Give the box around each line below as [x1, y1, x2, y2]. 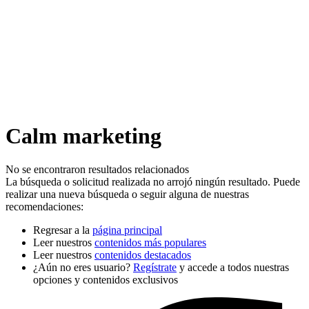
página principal [92, 224, 162, 237]
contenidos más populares [94, 237, 206, 249]
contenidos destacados [94, 249, 191, 261]
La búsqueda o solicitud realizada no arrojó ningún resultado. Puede [6, 176, 300, 188]
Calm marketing [6, 123, 161, 148]
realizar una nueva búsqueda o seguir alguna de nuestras [6, 188, 249, 201]
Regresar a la [33, 224, 92, 237]
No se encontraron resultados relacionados [6, 163, 189, 176]
